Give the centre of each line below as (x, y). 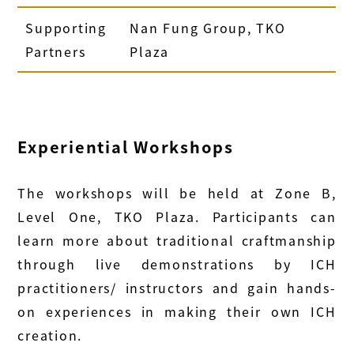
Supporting (66, 27)
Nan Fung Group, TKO (208, 27)
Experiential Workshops (126, 146)
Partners (56, 51)
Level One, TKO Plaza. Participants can (177, 216)
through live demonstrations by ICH (177, 264)
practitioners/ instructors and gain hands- (177, 287)
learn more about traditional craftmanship (177, 240)
